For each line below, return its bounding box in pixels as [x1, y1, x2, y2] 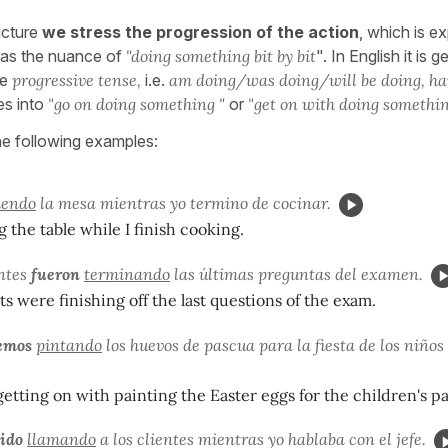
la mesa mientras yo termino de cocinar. [36, 192, 331, 213]
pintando [36, 334, 102, 355]
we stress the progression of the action [42, 21, 359, 42]
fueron [31, 263, 80, 284]
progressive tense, [12, 69, 141, 90]
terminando [84, 263, 170, 284]
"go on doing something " [48, 93, 225, 114]
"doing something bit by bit [126, 45, 316, 66]
